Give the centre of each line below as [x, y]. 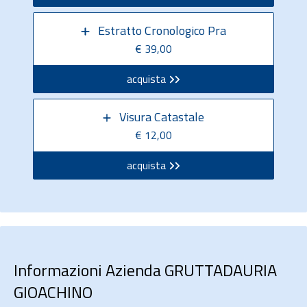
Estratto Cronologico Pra [162, 30]
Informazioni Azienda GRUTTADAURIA [145, 270]
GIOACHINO [53, 292]
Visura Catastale [162, 117]
